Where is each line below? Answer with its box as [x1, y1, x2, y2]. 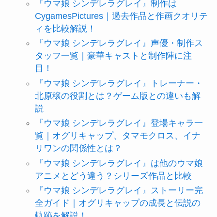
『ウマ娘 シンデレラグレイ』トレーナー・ [34, 78, 203, 88]
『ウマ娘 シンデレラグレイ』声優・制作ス [34, 38, 203, 48]
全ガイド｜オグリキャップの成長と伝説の [34, 198, 201, 208]
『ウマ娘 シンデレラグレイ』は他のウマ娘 [34, 158, 203, 168]
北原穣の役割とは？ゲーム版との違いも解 [34, 91, 201, 101]
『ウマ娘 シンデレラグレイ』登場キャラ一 [34, 118, 203, 128]
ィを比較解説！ [34, 23, 96, 33]
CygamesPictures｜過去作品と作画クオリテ [34, 11, 208, 21]
